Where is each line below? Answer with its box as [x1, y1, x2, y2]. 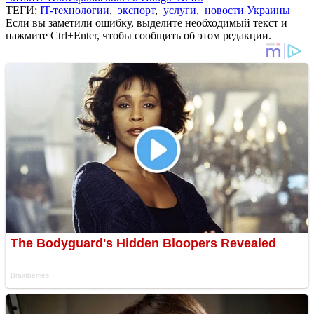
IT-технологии [40, 4, 109, 16]
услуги [163, 4, 196, 16]
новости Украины [205, 4, 290, 16]
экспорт [118, 4, 155, 16]
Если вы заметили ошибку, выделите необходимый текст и [6, 16, 287, 29]
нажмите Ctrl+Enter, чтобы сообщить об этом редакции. [6, 29, 271, 41]
